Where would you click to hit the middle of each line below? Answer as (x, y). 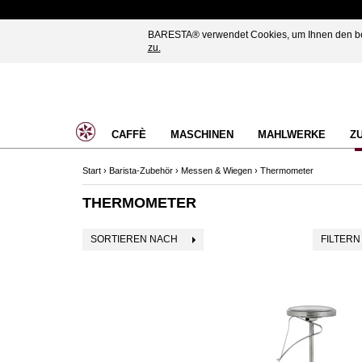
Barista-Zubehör (141, 170)
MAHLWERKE (291, 135)
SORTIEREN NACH (134, 239)
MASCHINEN (202, 135)
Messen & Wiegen (217, 170)
